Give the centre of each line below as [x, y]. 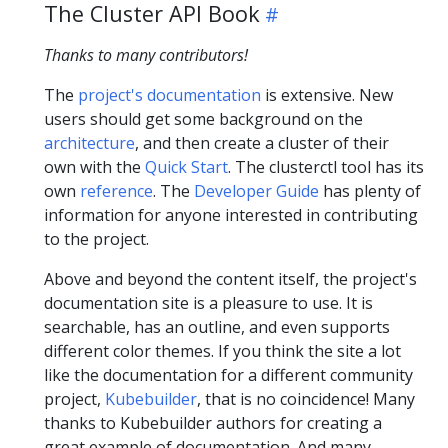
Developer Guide [256, 191]
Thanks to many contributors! [146, 55]
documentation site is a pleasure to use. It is [208, 303]
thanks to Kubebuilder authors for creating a [213, 423]
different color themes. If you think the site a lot [222, 351]
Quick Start [186, 167]
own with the [94, 167]
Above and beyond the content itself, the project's [230, 279]
